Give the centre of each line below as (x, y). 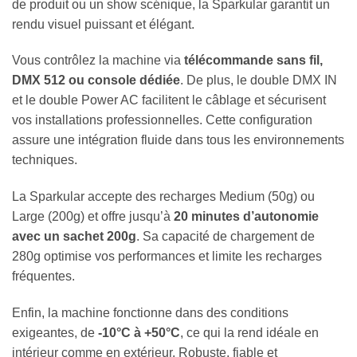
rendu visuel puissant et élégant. (103, 24)
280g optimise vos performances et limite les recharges (167, 257)
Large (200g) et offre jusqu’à (93, 217)
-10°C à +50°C (139, 333)
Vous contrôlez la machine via (98, 61)
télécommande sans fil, (253, 61)
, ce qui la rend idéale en (249, 333)
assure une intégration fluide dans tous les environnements (178, 140)
